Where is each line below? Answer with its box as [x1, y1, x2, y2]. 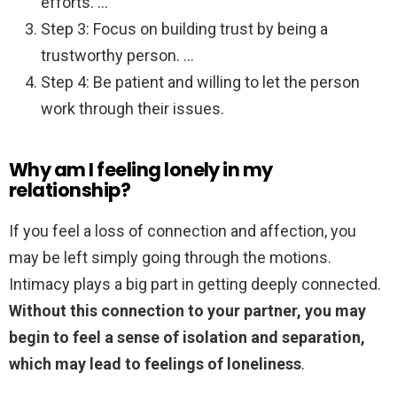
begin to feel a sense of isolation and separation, [9, 328, 365, 347]
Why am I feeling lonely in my [9, 157, 273, 183]
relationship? [9, 177, 131, 204]
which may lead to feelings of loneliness [9, 354, 301, 374]
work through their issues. [41, 99, 224, 119]
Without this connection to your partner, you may [9, 301, 366, 321]
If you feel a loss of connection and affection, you [9, 222, 356, 241]
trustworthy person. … [41, 46, 194, 66]
